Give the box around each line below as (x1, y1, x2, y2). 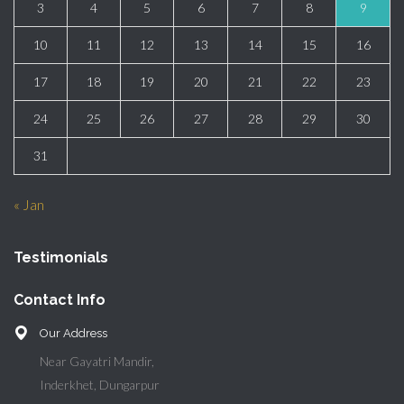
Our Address (40, 326, 107, 341)
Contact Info (14, 291, 106, 309)
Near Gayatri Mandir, (40, 353, 154, 370)
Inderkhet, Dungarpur (40, 377, 160, 393)
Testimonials (14, 249, 108, 267)
